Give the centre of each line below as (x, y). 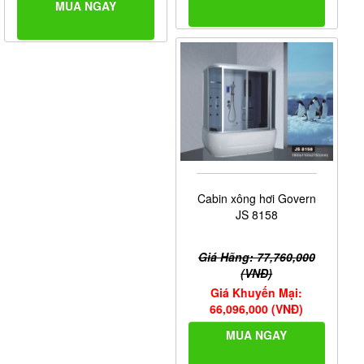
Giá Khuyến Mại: (257, 293)
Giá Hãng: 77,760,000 (256, 257)
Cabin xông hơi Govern (256, 199)
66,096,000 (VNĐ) (257, 309)
